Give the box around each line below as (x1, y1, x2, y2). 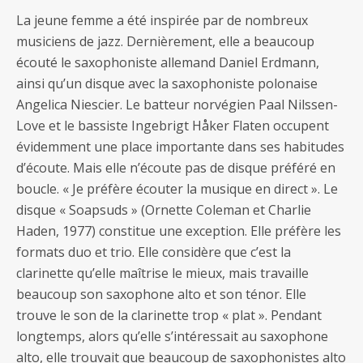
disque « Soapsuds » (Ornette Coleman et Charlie (16, 200, 311, 219)
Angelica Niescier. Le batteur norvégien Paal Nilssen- (16, 95, 338, 113)
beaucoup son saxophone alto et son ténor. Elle (16, 284, 306, 303)
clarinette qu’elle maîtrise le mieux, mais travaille (16, 263, 309, 282)
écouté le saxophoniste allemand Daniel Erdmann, (16, 53, 319, 71)
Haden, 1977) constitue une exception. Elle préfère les (16, 221, 341, 240)
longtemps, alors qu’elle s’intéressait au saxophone (16, 327, 328, 345)
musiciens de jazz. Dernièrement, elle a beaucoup (16, 32, 314, 50)
